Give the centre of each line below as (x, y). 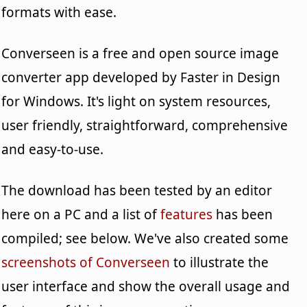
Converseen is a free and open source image (140, 53)
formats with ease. (59, 12)
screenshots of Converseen (86, 262)
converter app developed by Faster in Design (141, 77)
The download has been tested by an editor (137, 190)
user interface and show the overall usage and (146, 286)
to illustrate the (220, 262)
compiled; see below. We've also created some (145, 238)
